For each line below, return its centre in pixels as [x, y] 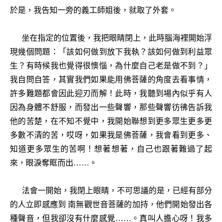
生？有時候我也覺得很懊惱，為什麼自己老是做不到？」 [111, 66]
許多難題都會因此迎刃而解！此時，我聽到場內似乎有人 [111, 93]
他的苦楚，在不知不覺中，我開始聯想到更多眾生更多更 [111, 121]
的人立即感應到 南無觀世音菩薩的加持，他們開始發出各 [111, 204]
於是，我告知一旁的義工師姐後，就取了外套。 [93, 10]
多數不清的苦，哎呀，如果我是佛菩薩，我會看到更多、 [111, 135]
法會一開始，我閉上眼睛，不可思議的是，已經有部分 [111, 191]
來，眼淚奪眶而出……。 [54, 163]
